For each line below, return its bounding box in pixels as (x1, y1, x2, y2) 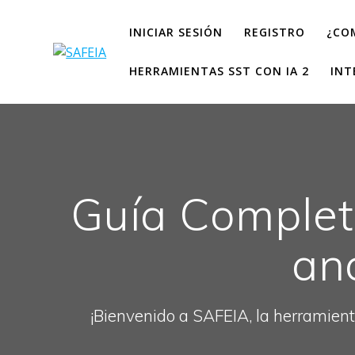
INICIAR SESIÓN (128, 24, 223, 40)
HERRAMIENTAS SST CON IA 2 (128, 63, 309, 78)
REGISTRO (243, 24, 305, 40)
